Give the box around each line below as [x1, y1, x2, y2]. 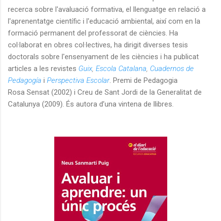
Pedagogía [8, 75, 41, 85]
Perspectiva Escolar [47, 75, 110, 85]
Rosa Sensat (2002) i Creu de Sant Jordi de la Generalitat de [8, 87, 202, 97]
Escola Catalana [96, 64, 147, 73]
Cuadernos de [150, 64, 194, 73]
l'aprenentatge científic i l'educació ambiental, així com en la [8, 16, 200, 26]
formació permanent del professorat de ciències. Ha [8, 28, 178, 37]
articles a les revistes [8, 64, 78, 73]
